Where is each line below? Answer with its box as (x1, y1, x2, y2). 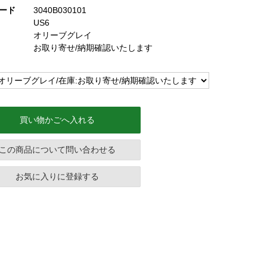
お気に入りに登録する (15, 172, 99, 181)
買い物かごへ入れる (20, 115, 95, 125)
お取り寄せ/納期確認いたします (33, 43, 153, 52)
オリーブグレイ (33, 30, 92, 40)
